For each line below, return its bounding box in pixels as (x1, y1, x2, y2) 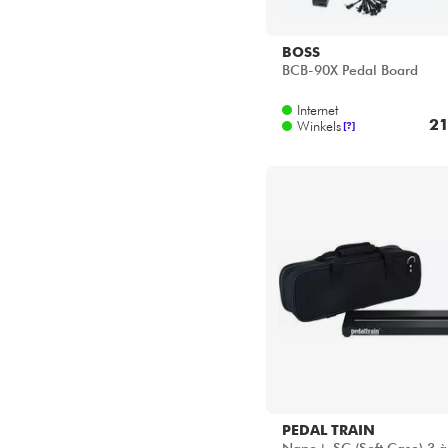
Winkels (297, 117, 341, 134)
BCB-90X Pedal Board (282, 62, 418, 79)
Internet (297, 101, 338, 118)
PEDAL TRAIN (282, 421, 375, 438)
